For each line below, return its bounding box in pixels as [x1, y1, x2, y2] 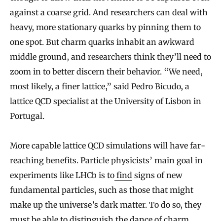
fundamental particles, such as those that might [10, 185, 193, 195]
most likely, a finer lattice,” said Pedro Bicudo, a [10, 81, 189, 92]
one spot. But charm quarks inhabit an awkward [10, 37, 194, 47]
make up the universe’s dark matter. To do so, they [10, 200, 201, 210]
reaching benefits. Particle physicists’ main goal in [10, 155, 203, 166]
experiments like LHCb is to [10, 170, 114, 181]
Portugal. [10, 111, 44, 121]
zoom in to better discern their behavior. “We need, [10, 67, 203, 77]
